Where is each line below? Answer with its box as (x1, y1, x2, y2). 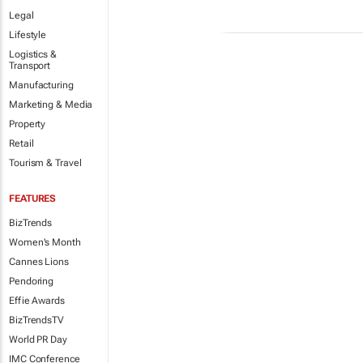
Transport (9, 60, 51, 71)
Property (9, 118, 46, 130)
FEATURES (9, 193, 57, 204)
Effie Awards (9, 295, 65, 306)
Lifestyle (9, 29, 47, 41)
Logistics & (9, 49, 57, 60)
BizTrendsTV (9, 314, 64, 326)
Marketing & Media (9, 99, 93, 110)
